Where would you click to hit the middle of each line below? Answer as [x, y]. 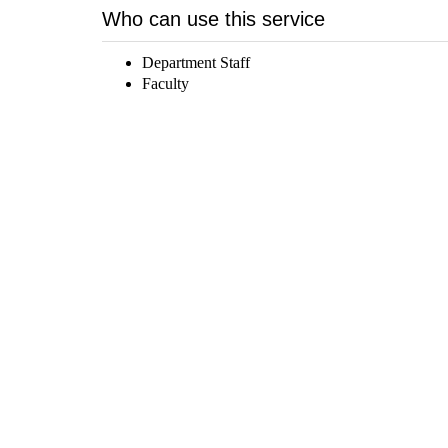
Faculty [165, 83]
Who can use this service [213, 19]
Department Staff [196, 62]
